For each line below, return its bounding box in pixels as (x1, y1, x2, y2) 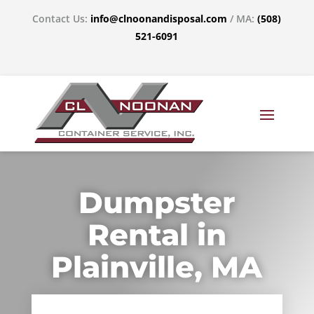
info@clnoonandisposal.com (90, 12, 228, 25)
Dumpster (78, 184, 235, 221)
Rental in (87, 217, 226, 253)
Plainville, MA (51, 249, 263, 285)
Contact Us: (32, 12, 91, 25)
